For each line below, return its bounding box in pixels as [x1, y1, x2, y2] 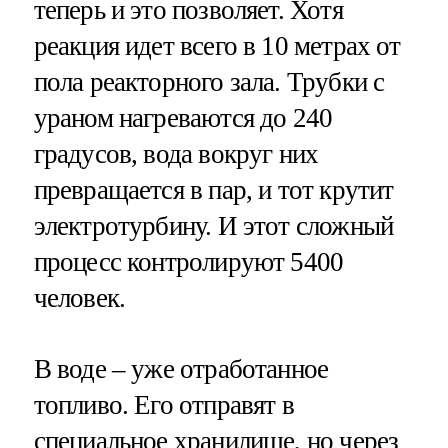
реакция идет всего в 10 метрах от [33, 30, 401, 61]
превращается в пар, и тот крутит [33, 174, 394, 205]
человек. [33, 282, 126, 313]
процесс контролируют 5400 [33, 246, 344, 277]
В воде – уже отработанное [33, 353, 329, 384]
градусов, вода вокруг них [33, 138, 319, 169]
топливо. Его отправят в [33, 389, 294, 420]
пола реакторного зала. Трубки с [33, 66, 385, 97]
